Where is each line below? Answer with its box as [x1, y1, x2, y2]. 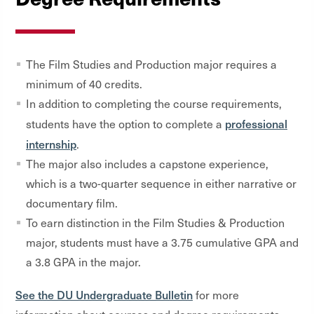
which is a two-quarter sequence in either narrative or [26, 175, 296, 191]
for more [193, 287, 239, 302]
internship [26, 135, 76, 151]
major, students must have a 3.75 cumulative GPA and [26, 234, 299, 250]
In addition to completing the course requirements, [26, 95, 282, 111]
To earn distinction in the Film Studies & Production [26, 214, 285, 230]
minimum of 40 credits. [26, 76, 142, 91]
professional [225, 115, 287, 131]
